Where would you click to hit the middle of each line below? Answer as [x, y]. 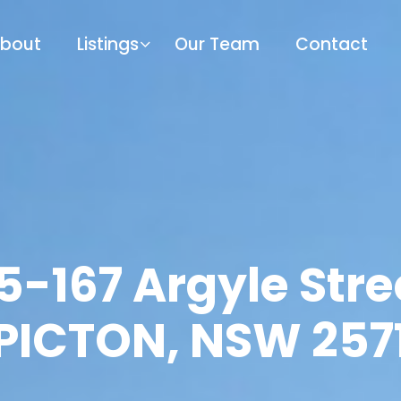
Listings [108, 44]
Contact [332, 44]
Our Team [217, 44]
